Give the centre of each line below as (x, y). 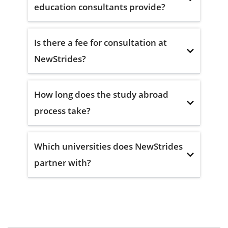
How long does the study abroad (101, 94)
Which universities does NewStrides (108, 146)
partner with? (63, 162)
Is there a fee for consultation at (101, 42)
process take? (62, 110)
